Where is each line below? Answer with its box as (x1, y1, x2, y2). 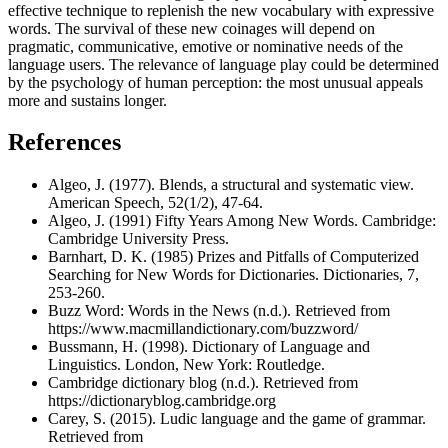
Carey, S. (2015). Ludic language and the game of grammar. (48, 410, 426, 428)
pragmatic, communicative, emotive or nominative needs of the (8, 37, 403, 55)
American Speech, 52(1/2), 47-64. (48, 194, 263, 212)
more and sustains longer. (8, 91, 167, 109)
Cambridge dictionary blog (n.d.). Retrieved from (48, 374, 358, 392)
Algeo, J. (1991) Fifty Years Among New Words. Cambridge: (48, 212, 436, 230)
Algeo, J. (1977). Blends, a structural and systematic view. (48, 176, 414, 194)
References (8, 129, 121, 156)
